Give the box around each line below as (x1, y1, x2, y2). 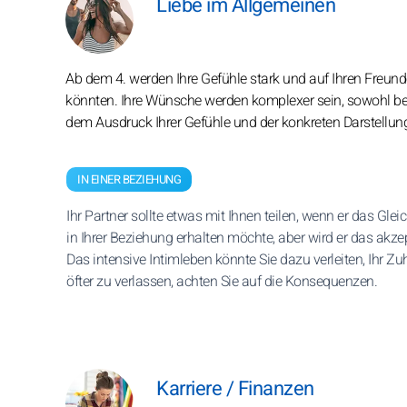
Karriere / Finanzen (156, 374, 314, 403)
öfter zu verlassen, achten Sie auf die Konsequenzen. (66, 271, 377, 293)
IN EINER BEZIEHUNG (77, 171, 181, 188)
